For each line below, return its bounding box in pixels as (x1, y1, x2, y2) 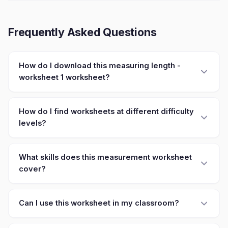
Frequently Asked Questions (8, 25, 157, 39)
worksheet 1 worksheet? (19, 73, 110, 82)
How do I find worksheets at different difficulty (19, 107, 194, 116)
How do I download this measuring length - (19, 61, 181, 70)
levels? (19, 119, 46, 128)
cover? (19, 164, 46, 174)
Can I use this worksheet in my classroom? (19, 198, 179, 208)
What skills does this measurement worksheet (19, 153, 192, 162)
